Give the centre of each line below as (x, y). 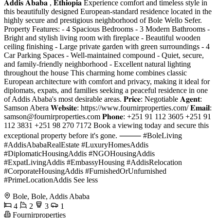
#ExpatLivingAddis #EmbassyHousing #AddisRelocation (93, 162)
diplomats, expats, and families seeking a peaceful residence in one (106, 90)
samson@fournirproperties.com (52, 117)
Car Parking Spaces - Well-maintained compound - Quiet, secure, (104, 55)
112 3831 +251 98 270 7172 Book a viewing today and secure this (106, 125)
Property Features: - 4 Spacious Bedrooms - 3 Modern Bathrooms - (107, 29)
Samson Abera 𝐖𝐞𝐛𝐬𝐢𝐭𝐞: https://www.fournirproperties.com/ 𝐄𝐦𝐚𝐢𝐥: (108, 108)
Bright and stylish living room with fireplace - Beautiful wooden (102, 38)
